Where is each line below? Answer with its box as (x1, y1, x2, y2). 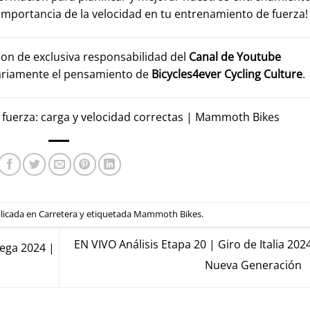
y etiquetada (77, 207, 134, 220)
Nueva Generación (204, 257, 304, 273)
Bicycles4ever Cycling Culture (152, 66, 302, 82)
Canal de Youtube (189, 48, 281, 64)
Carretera (38, 207, 77, 220)
